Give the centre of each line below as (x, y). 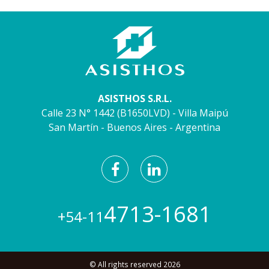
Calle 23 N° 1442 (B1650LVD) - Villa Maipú (134, 113)
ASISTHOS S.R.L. (134, 98)
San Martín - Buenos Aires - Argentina (134, 127)
